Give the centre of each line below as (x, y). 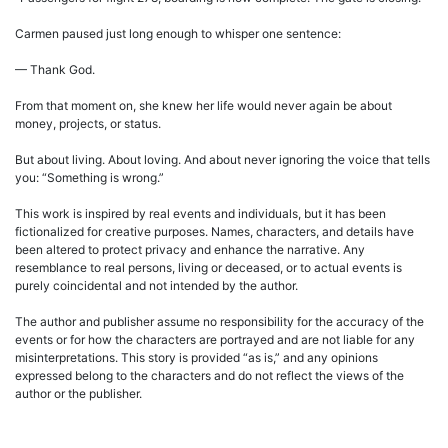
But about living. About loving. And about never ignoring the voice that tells (222, 160)
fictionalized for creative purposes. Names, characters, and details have (214, 232)
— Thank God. (55, 70)
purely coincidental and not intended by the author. (156, 286)
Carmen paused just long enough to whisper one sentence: (178, 34)
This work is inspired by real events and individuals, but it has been (200, 214)
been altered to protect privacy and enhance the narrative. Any (190, 250)
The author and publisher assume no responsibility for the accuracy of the (219, 322)
